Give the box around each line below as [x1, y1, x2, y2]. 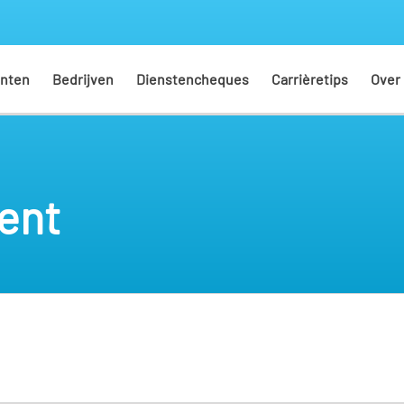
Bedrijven [52, 70, 114, 87]
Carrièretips [271, 70, 348, 87]
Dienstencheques [136, 70, 249, 87]
